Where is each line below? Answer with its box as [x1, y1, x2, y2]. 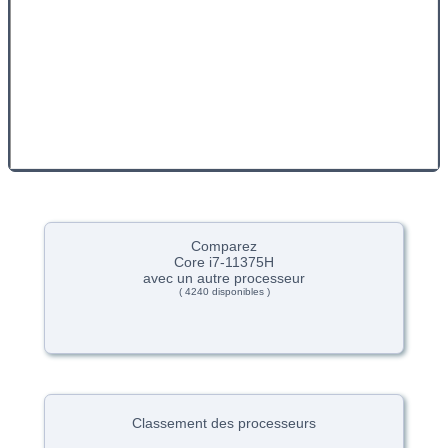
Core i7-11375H [174, 254, 274, 271]
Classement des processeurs [132, 415, 316, 432]
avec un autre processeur [143, 270, 305, 287]
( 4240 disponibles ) [178, 286, 270, 298]
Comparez [191, 238, 257, 255]
